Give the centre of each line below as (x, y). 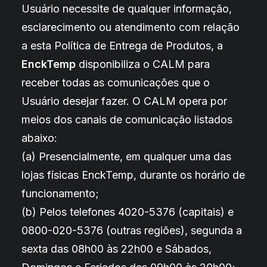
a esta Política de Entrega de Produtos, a (122, 46)
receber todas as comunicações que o (116, 83)
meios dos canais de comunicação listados (127, 119)
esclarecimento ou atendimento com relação (131, 27)
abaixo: (39, 138)
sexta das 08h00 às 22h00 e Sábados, (117, 249)
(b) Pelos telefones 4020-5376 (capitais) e (128, 212)
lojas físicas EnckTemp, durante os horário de (133, 175)
